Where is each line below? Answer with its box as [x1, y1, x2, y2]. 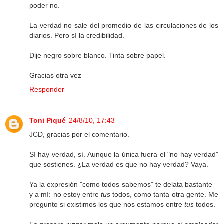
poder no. [29, 1, 60, 10]
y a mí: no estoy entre [29, 190, 101, 199]
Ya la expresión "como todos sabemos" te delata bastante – [29, 180, 218, 189]
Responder [29, 85, 64, 94]
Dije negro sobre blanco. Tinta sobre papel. [29, 51, 166, 60]
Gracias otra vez [29, 71, 81, 80]
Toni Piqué [29, 116, 66, 125]
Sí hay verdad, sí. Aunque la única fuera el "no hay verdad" [29, 150, 218, 159]
